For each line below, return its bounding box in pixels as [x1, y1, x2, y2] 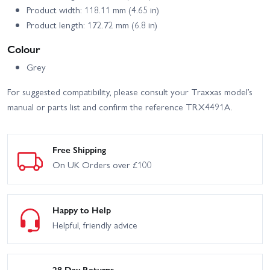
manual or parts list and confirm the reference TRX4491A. [7, 100, 233, 114]
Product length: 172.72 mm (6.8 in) [27, 18, 157, 32]
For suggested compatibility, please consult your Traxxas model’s [7, 85, 253, 99]
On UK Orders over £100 [52, 158, 152, 172]
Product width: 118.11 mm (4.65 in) [27, 3, 159, 17]
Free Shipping [52, 143, 106, 157]
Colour [7, 41, 40, 57]
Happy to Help [52, 202, 111, 216]
